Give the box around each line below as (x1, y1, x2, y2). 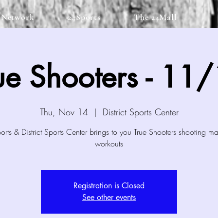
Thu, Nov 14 (39, 106, 88, 118)
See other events (82, 192, 136, 203)
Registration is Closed (73, 181, 145, 191)
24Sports (67, 12, 101, 22)
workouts (95, 138, 123, 149)
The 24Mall (134, 12, 178, 22)
